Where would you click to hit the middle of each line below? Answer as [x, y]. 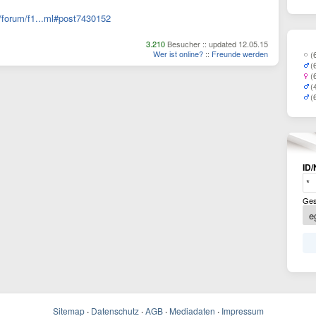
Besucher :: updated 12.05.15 [217, 44]
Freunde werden [240, 54]
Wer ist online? [178, 54]
